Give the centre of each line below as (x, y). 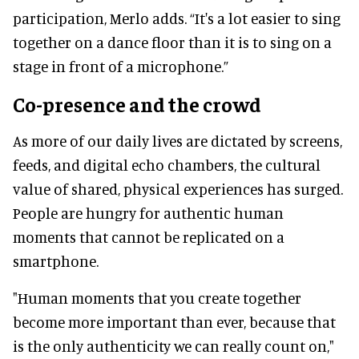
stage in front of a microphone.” (121, 67)
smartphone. (56, 261)
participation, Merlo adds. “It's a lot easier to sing (177, 18)
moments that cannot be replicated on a (149, 237)
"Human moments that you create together (157, 298)
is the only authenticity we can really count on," (173, 346)
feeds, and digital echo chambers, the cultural (167, 165)
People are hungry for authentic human (148, 213)
